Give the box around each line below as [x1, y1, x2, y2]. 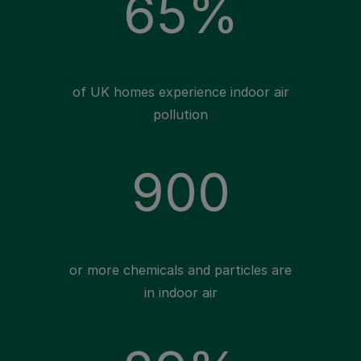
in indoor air [143, 284, 218, 301]
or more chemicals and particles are [69, 262, 292, 278]
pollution [153, 106, 208, 122]
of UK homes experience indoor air [72, 84, 289, 100]
